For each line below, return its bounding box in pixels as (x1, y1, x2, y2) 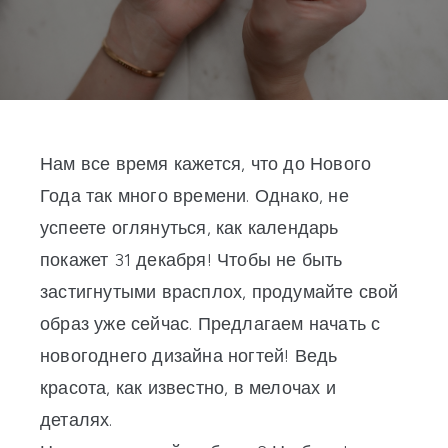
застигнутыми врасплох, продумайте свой (40, 281, 399, 304)
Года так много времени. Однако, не (40, 185, 349, 208)
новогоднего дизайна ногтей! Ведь (40, 345, 338, 368)
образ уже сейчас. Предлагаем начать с (40, 313, 381, 336)
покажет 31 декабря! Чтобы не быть (40, 249, 343, 272)
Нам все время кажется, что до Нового (40, 153, 372, 176)
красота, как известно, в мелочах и (40, 377, 336, 400)
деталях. (40, 409, 113, 432)
